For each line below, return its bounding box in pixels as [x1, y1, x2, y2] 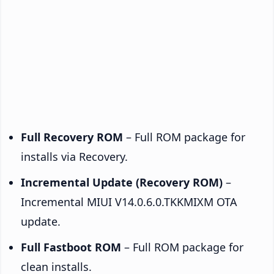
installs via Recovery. [21, 149, 128, 164]
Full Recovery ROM [21, 129, 123, 144]
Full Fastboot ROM [21, 239, 121, 254]
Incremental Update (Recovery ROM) [21, 174, 223, 190]
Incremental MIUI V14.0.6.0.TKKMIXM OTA [21, 194, 237, 209]
